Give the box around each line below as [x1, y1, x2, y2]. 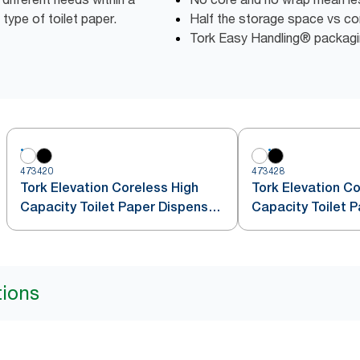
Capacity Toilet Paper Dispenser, [20, 199, 223, 215]
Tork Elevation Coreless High [20, 180, 198, 195]
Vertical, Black [252, 219, 340, 234]
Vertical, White [20, 219, 110, 234]
